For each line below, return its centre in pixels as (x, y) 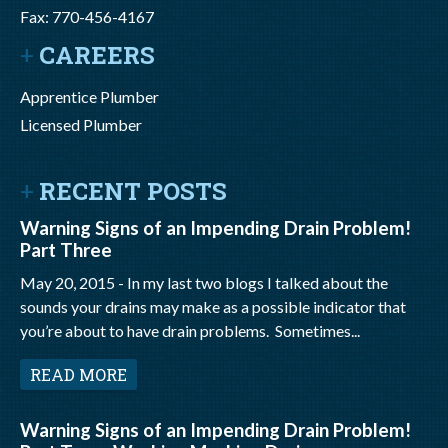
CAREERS (97, 55)
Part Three (66, 250)
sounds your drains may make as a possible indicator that (213, 306)
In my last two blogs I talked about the (257, 282)
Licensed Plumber (81, 124)
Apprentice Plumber (89, 96)
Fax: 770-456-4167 (87, 16)
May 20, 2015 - (73, 282)
